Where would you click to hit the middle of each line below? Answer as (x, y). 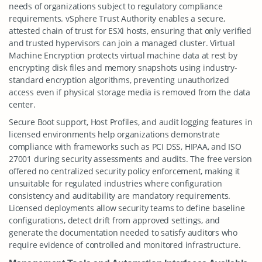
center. (22, 104)
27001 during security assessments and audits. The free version (130, 159)
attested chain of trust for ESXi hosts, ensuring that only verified (130, 31)
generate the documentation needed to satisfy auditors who (123, 232)
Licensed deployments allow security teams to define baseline (127, 208)
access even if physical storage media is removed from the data (130, 92)
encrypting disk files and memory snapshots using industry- (123, 68)
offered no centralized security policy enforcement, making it (125, 171)
